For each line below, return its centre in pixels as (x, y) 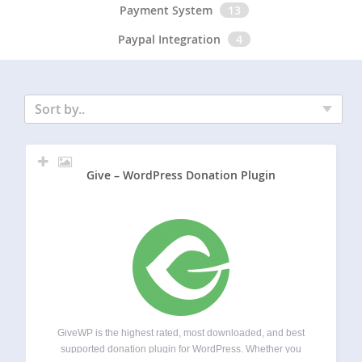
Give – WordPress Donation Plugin (181, 175)
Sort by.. (60, 109)
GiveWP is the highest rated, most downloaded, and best (181, 333)
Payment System (166, 10)
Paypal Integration (169, 39)
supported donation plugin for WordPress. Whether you (181, 349)
